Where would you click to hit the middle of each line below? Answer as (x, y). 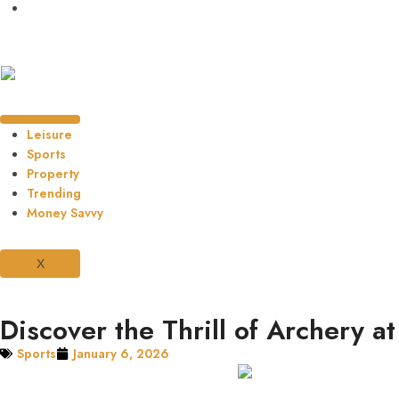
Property (53, 173)
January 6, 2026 (121, 353)
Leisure (49, 134)
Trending (54, 193)
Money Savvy (65, 212)
